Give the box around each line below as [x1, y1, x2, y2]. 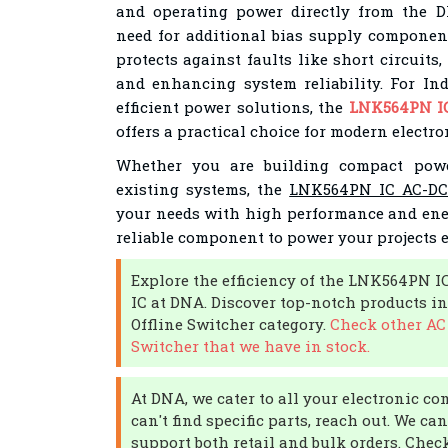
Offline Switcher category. [130, 314, 330, 334]
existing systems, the [115, 179, 290, 199]
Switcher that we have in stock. [130, 336, 370, 356]
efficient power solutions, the [115, 97, 349, 117]
